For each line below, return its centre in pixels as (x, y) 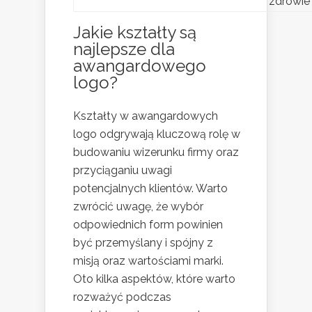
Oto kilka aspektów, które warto (154, 279)
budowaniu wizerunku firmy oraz (156, 152)
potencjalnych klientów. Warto (150, 188)
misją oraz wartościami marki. (148, 260)
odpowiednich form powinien (148, 224)
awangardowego (140, 65)
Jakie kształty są (135, 32)
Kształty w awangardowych (146, 116)
